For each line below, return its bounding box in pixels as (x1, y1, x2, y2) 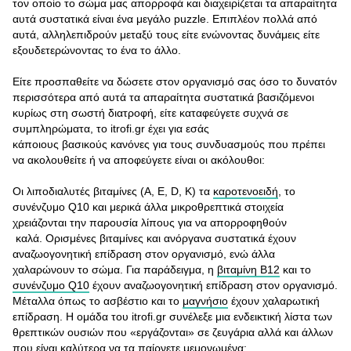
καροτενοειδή (213, 185, 278, 197)
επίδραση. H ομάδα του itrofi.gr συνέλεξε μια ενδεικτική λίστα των (13, 310, 332, 323)
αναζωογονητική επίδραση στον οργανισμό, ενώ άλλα (13, 248, 275, 260)
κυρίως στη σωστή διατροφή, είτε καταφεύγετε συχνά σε (13, 107, 288, 119)
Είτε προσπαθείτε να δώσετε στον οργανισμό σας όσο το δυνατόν (13, 75, 337, 88)
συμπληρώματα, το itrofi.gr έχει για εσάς (13, 122, 209, 135)
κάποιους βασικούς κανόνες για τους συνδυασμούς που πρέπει (13, 138, 325, 150)
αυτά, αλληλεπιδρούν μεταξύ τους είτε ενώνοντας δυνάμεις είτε (13, 28, 320, 41)
